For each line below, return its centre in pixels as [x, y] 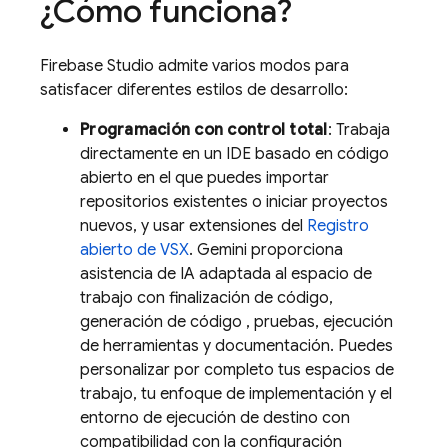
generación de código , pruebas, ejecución [236, 322]
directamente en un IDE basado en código [234, 154]
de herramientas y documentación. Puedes [236, 346]
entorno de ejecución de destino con [215, 418]
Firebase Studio [97, 66]
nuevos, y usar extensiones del [193, 226]
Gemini [222, 250]
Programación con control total [204, 130]
